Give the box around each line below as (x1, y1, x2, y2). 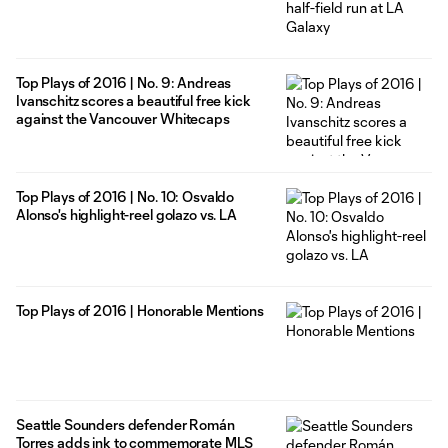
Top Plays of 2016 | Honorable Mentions (16, 301, 264, 319)
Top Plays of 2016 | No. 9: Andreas (16, 73, 232, 91)
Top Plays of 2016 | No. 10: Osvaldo (16, 187, 235, 205)
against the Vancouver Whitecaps (16, 109, 230, 127)
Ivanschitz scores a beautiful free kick (16, 91, 251, 109)
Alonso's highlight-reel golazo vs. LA (16, 205, 237, 223)
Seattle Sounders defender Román (16, 415, 235, 433)
